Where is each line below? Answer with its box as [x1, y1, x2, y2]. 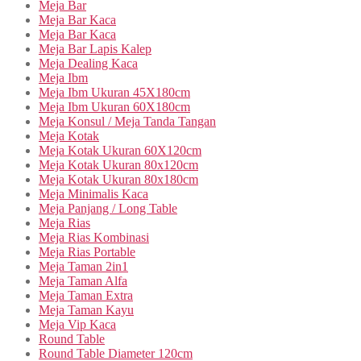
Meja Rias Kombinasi [39, 230, 149, 244]
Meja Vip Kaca [39, 317, 116, 331]
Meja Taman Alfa [39, 273, 127, 288]
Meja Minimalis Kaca [39, 186, 148, 201]
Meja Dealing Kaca [39, 56, 138, 70]
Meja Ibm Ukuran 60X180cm [39, 99, 190, 114]
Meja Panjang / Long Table [39, 201, 177, 215]
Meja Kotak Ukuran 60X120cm [39, 143, 201, 157]
